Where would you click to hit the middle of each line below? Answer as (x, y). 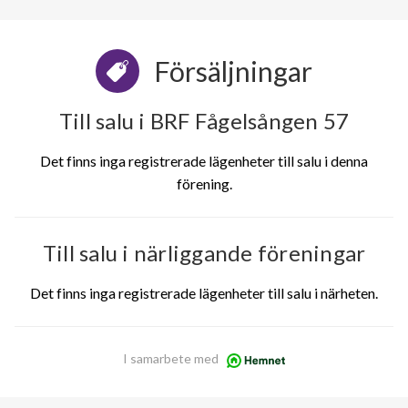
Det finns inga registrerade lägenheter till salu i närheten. (204, 293)
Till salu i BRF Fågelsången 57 (204, 121)
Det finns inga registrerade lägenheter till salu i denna (204, 161)
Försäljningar (233, 71)
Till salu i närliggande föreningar (204, 253)
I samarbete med (170, 359)
